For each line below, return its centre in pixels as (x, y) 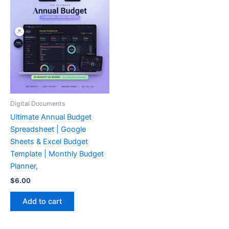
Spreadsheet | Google (48, 130)
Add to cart (42, 202)
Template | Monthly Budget (57, 154)
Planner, (24, 166)
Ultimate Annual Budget (51, 117)
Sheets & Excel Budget (49, 142)
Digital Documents (38, 104)
